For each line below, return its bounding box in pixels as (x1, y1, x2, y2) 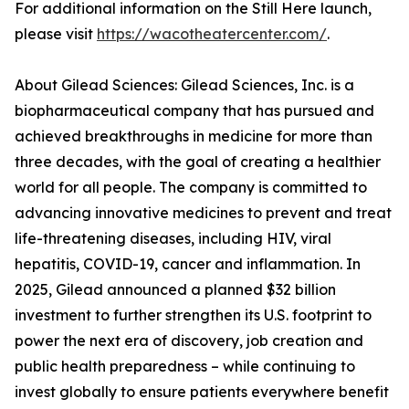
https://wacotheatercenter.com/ (97, 25, 327, 44)
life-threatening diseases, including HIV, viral (15, 229, 331, 248)
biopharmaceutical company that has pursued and (15, 101, 374, 121)
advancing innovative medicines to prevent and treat (15, 204, 392, 223)
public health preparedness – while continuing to (15, 357, 355, 376)
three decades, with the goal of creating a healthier (15, 152, 381, 172)
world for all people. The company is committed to (15, 178, 367, 197)
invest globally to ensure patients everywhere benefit (15, 383, 389, 402)
